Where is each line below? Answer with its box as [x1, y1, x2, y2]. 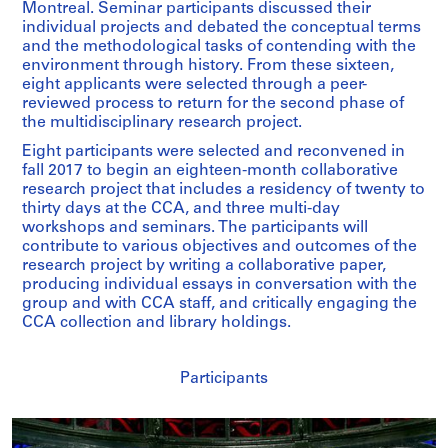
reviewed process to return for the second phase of [22, 96, 404, 113]
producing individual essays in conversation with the [22, 277, 417, 294]
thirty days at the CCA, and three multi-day [22, 201, 340, 218]
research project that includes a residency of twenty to [22, 182, 425, 199]
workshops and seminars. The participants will [22, 220, 368, 237]
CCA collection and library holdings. [22, 315, 291, 332]
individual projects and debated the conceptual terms [22, 20, 421, 37]
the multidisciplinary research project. [22, 115, 302, 132]
